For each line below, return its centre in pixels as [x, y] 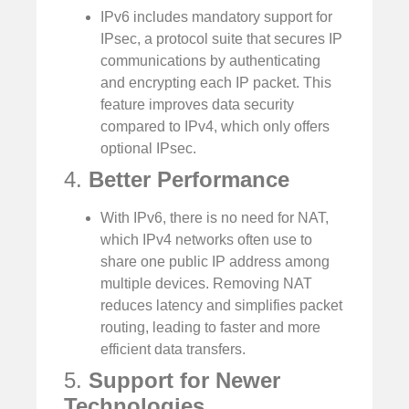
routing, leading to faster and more [210, 328]
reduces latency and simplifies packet [221, 306]
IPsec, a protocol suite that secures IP [221, 39]
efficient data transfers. [173, 350]
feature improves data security [197, 105]
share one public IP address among [215, 262]
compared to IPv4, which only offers [215, 127]
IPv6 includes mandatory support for [216, 17]
